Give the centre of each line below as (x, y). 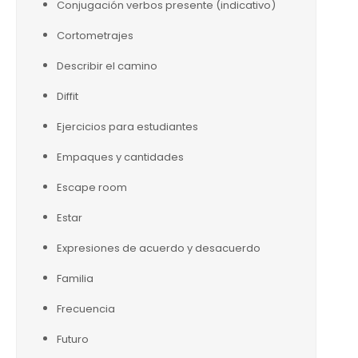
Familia (75, 278)
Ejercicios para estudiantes (127, 127)
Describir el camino (107, 66)
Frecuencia (86, 309)
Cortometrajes (95, 36)
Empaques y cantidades (120, 157)
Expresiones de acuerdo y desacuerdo (159, 248)
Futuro (73, 339)
